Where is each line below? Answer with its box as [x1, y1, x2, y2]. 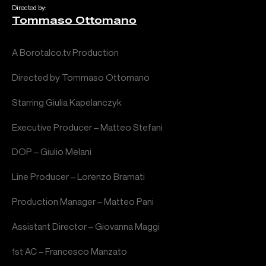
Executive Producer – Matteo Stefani [12, 121, 163, 133]
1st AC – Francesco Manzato [12, 245, 127, 257]
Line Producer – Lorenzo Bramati [12, 171, 145, 183]
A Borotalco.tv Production [12, 47, 119, 59]
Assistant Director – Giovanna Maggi [12, 220, 160, 232]
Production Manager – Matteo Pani [12, 196, 154, 207]
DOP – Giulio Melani [12, 146, 91, 158]
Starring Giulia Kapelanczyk [12, 96, 122, 108]
